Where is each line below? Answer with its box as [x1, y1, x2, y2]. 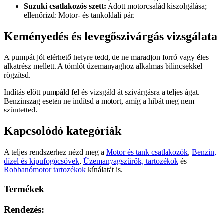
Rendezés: [4, 204, 44, 215]
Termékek [4, 183, 44, 194]
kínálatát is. [86, 166, 123, 174]
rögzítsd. [4, 71, 31, 80]
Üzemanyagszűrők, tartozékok [83, 157, 178, 166]
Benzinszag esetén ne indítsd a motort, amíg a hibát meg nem [4, 97, 194, 106]
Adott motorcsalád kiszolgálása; [106, 2, 207, 11]
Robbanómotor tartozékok [4, 166, 86, 174]
